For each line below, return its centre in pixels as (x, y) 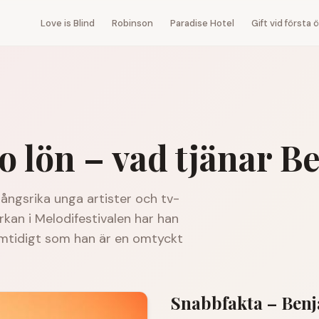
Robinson (132, 23)
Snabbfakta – (226, 303)
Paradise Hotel (202, 23)
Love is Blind (68, 23)
